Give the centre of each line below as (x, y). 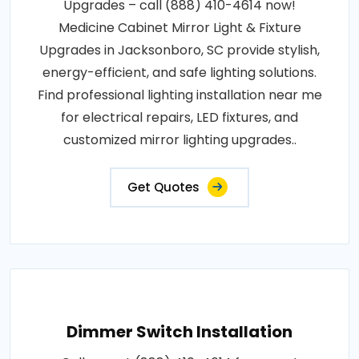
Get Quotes (163, 188)
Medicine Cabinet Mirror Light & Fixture (179, 28)
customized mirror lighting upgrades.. (179, 140)
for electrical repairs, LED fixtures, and (179, 118)
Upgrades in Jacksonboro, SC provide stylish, (179, 50)
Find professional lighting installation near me (179, 95)
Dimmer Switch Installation (179, 332)
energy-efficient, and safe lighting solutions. (179, 73)
